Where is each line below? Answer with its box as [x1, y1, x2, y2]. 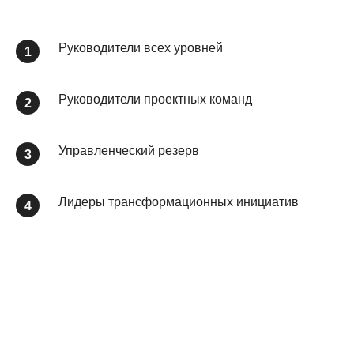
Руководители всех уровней [58, 41, 223, 55]
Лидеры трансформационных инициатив [58, 195, 299, 209]
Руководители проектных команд [58, 92, 252, 107]
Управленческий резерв [58, 144, 199, 158]
